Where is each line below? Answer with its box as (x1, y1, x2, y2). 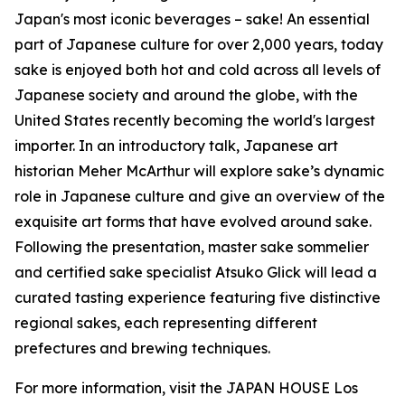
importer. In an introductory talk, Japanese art (14, 137, 338, 155)
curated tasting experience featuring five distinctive (14, 288, 381, 306)
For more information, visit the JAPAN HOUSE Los (14, 379, 358, 397)
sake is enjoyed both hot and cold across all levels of (14, 61, 381, 79)
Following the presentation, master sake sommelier (14, 238, 369, 256)
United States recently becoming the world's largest (14, 111, 375, 129)
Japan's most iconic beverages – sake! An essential (14, 10, 370, 28)
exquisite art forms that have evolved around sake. (14, 212, 372, 231)
